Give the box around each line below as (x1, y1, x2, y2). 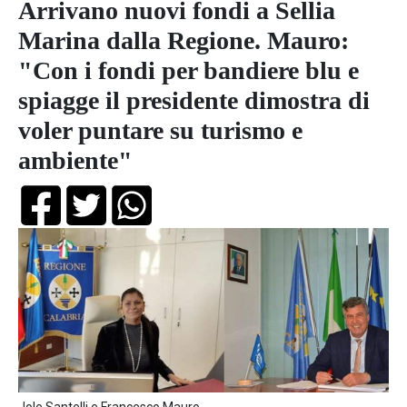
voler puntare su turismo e (18, 116, 303, 144)
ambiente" (18, 146, 133, 174)
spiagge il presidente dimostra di (18, 86, 370, 114)
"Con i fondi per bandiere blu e (18, 56, 359, 84)
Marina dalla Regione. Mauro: (18, 26, 349, 55)
